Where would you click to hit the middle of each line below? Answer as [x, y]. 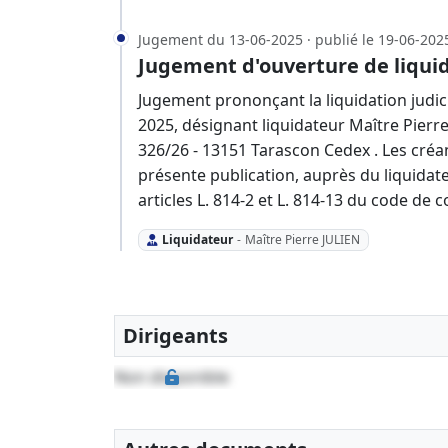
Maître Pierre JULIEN [302, 240]
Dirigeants [175, 336]
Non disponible [171, 377]
